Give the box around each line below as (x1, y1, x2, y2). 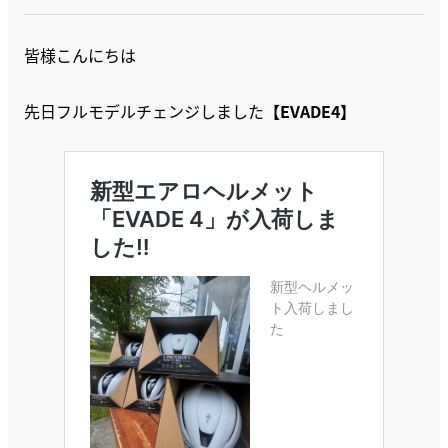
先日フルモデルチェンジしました (24, 99, 264, 123)
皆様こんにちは (24, 43, 136, 67)
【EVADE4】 (264, 99, 356, 123)
